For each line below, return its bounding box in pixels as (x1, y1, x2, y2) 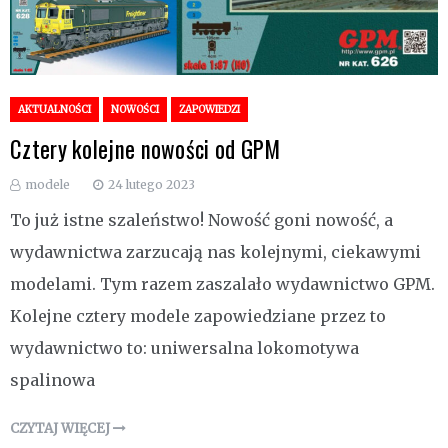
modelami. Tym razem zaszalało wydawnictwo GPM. (10, 274, 435, 295)
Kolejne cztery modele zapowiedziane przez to (10, 306, 386, 327)
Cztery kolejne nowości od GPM (10, 132, 281, 167)
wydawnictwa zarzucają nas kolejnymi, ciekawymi (10, 242, 421, 263)
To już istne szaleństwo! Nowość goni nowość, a (10, 210, 393, 231)
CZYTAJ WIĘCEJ (10, 420, 113, 438)
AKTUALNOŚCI (18, 103, 91, 117)
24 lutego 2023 (108, 177, 195, 193)
